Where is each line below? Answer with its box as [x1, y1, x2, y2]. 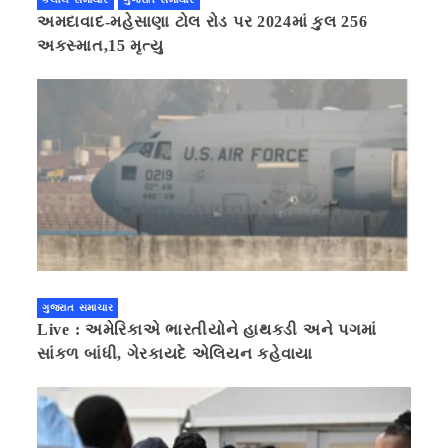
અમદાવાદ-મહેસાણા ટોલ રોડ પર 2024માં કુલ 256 [37, 12, 368, 30]
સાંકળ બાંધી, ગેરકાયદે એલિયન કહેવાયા [37, 344, 314, 362]
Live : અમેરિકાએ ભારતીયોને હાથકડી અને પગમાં [37, 320, 377, 338]
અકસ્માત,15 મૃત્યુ [37, 36, 169, 54]
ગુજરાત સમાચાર [42, 301, 114, 313]
